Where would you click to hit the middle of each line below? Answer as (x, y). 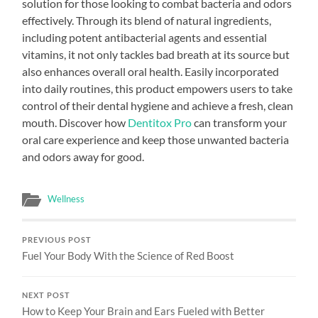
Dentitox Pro (160, 122)
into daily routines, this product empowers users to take (158, 88)
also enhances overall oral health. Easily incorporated (151, 71)
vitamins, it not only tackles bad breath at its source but (156, 54)
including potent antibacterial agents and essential (145, 37)
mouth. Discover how (75, 122)
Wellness (66, 198)
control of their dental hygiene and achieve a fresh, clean (158, 105)
